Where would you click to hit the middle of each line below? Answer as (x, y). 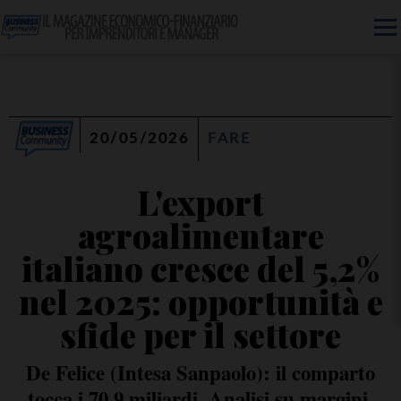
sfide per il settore (200, 334)
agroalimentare (200, 235)
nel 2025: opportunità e (200, 301)
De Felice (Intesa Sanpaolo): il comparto (200, 372)
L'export (200, 202)
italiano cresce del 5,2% (200, 268)
